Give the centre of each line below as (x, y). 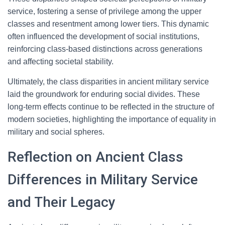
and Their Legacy (62, 202)
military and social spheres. (56, 132)
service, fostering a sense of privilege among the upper (104, 11)
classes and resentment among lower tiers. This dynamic (108, 24)
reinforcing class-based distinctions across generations (105, 49)
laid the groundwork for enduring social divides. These (104, 94)
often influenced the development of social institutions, (103, 36)
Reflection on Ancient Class (95, 157)
